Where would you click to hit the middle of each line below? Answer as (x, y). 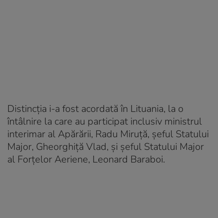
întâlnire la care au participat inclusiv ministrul (105, 121)
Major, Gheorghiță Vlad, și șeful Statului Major (106, 146)
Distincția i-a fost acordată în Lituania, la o (95, 109)
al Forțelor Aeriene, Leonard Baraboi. (86, 159)
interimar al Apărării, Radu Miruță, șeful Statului (108, 134)
